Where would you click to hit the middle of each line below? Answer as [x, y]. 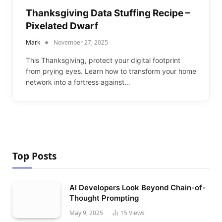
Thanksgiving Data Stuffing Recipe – [108, 13]
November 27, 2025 [81, 42]
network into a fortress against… [78, 82]
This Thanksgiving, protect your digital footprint [103, 60]
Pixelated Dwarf [62, 26]
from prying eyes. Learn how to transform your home [111, 71]
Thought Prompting [104, 198]
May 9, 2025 [86, 213]
